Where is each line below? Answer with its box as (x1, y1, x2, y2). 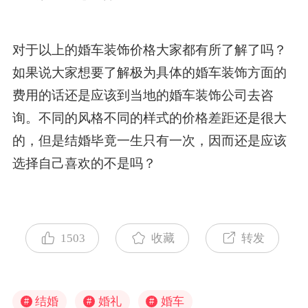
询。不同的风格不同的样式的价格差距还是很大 (12, 110, 287, 125)
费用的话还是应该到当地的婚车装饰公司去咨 (12, 87, 274, 102)
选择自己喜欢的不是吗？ (12, 155, 156, 170)
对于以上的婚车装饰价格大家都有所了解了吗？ (12, 42, 287, 57)
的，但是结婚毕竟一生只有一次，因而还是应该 (12, 133, 287, 148)
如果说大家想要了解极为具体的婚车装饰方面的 (12, 65, 287, 80)
